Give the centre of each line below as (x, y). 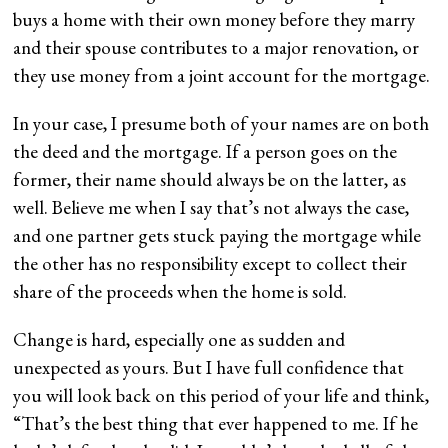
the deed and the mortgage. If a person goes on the (205, 151)
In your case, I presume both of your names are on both (221, 123)
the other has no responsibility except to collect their (210, 263)
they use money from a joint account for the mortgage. (222, 75)
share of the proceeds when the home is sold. (182, 291)
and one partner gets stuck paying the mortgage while (217, 235)
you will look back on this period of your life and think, (221, 395)
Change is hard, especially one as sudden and (179, 339)
